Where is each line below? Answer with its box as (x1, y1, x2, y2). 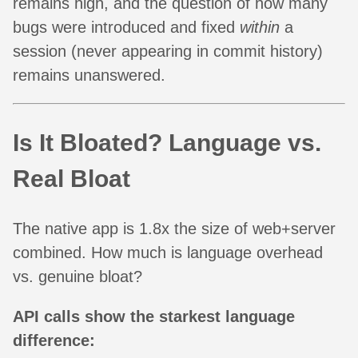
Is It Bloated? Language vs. (13, 129, 321, 156)
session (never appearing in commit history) (13, 42, 323, 60)
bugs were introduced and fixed (13, 18, 240, 36)
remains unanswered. (13, 66, 165, 84)
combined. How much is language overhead (13, 243, 323, 261)
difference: (13, 331, 95, 349)
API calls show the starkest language (13, 307, 295, 325)
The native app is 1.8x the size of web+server (13, 219, 336, 237)
